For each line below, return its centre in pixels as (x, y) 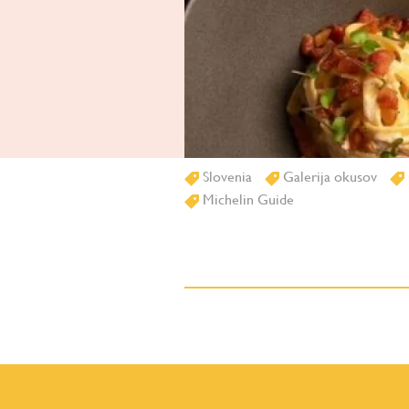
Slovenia (225, 177)
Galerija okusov (328, 177)
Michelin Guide (246, 200)
